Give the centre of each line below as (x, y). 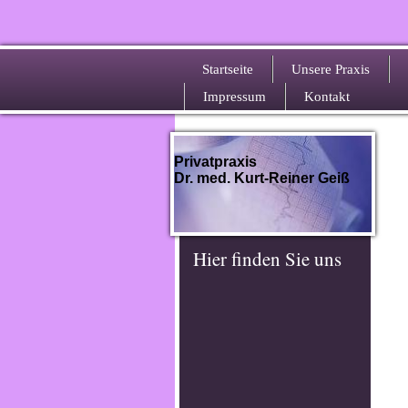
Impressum (235, 97)
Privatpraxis (218, 161)
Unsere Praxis (331, 69)
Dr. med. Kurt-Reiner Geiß (262, 178)
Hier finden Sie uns (267, 258)
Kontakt (327, 97)
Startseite (228, 69)
